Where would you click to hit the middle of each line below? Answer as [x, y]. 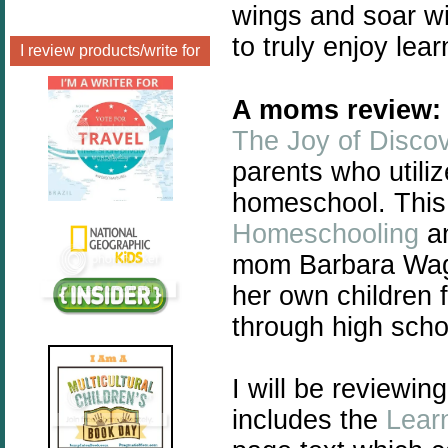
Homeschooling [325, 233]
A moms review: [336, 109]
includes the [309, 419]
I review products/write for [110, 50]
